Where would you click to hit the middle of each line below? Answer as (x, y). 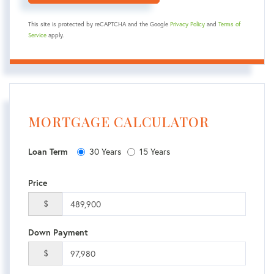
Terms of (229, 24)
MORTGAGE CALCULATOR (119, 122)
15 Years (155, 152)
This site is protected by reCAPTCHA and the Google (99, 24)
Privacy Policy (187, 24)
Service (37, 35)
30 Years (105, 152)
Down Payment (58, 232)
